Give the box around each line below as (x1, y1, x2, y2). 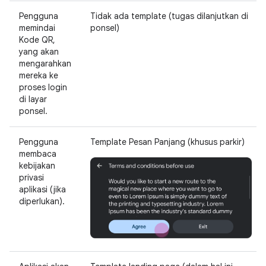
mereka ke (19, 70, 58, 81)
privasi (19, 172, 44, 183)
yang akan (19, 46, 59, 57)
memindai (19, 23, 55, 33)
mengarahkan (19, 58, 71, 69)
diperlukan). (19, 196, 65, 207)
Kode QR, (19, 34, 55, 45)
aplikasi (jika (19, 184, 66, 195)
